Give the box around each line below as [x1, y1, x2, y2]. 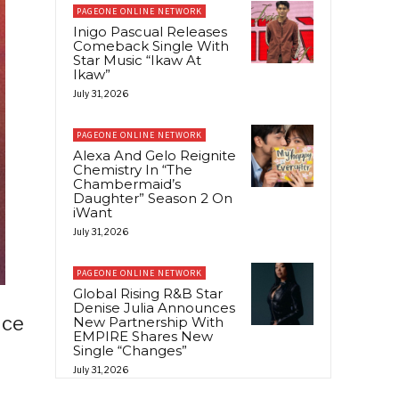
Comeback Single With [73, 37, 229, 54]
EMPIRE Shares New [73, 327, 213, 345]
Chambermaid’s [73, 175, 181, 192]
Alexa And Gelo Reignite [73, 146, 236, 164]
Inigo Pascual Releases [73, 22, 227, 40]
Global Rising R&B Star [73, 284, 223, 302]
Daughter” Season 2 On [73, 189, 232, 207]
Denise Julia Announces [73, 298, 235, 316]
